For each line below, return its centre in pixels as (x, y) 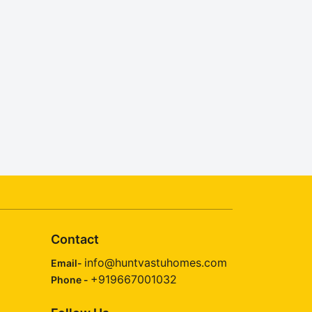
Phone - (71, 280)
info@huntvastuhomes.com (156, 263)
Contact (75, 240)
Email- (68, 263)
